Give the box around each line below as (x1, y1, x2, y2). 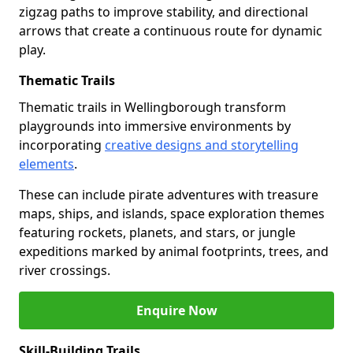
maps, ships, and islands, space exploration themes (19, 205, 325, 222)
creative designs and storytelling (105, 136, 299, 154)
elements (19, 155, 74, 173)
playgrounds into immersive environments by (19, 117, 291, 135)
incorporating (19, 136, 105, 154)
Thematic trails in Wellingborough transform (19, 98, 286, 116)
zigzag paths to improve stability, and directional (19, 3, 308, 20)
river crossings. (19, 262, 110, 279)
